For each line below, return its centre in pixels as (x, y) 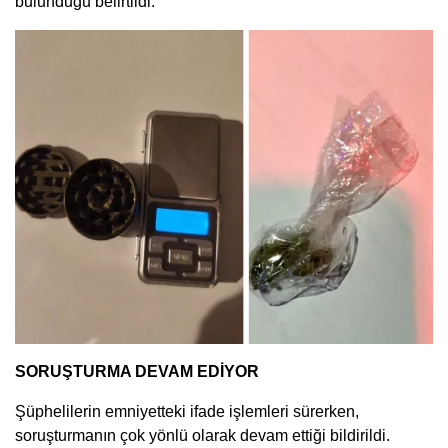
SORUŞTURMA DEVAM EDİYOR (137, 371)
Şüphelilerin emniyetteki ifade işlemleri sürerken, (187, 411)
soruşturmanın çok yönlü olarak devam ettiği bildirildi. (202, 435)
